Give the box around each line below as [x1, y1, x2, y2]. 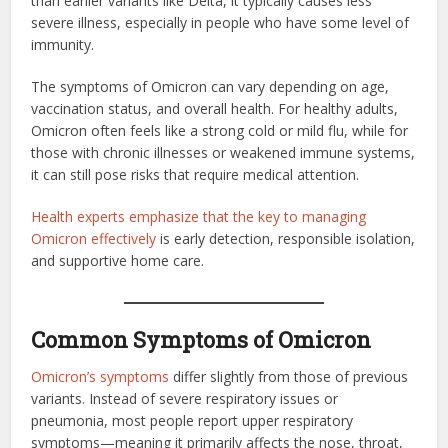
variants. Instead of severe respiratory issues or [31, 388, 339, 408]
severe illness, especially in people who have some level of [31, 12, 410, 32]
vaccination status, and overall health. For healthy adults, [31, 98, 399, 118]
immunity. [31, 34, 95, 54]
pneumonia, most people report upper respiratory [31, 410, 354, 430]
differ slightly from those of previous [169, 366, 409, 386]
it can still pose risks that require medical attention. [31, 164, 360, 184]
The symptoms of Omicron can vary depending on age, [31, 76, 390, 96]
